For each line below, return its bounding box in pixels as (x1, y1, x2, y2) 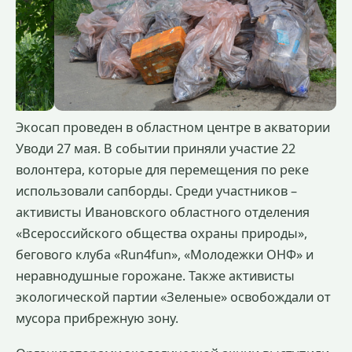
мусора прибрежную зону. (16, 309, 178, 327)
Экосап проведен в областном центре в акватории (16, 118, 330, 136)
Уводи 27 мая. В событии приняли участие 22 (16, 139, 295, 157)
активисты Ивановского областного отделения (16, 203, 310, 221)
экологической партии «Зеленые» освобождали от (16, 288, 331, 306)
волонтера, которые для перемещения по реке (16, 160, 309, 178)
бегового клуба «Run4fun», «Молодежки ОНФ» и (16, 245, 313, 263)
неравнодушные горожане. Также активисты (16, 266, 295, 284)
